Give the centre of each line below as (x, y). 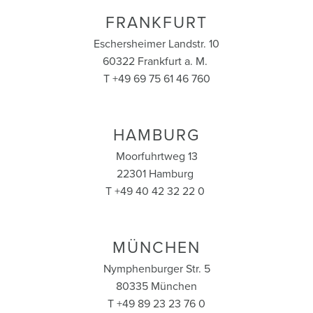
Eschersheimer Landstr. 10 (156, 44)
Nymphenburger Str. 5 (156, 269)
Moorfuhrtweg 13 (156, 157)
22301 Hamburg (156, 174)
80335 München (156, 287)
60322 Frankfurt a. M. (156, 62)
